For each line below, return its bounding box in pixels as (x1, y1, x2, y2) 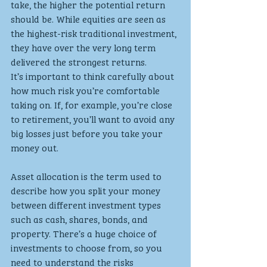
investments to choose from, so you (11, 240, 164, 254)
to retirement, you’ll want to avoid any (11, 111, 177, 126)
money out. (11, 139, 61, 154)
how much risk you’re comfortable (11, 82, 162, 97)
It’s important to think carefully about (11, 68, 176, 83)
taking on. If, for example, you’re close (11, 97, 175, 111)
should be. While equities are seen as (11, 11, 168, 26)
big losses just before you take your (11, 125, 165, 140)
